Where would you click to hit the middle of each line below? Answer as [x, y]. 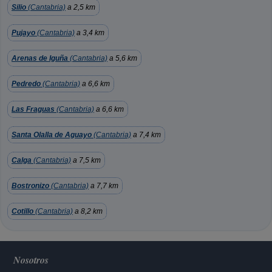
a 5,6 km [122, 58]
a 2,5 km [80, 7]
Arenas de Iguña [40, 58]
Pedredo [26, 84]
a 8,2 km [88, 211]
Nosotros [31, 260]
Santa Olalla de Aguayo [52, 135]
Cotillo [22, 211]
